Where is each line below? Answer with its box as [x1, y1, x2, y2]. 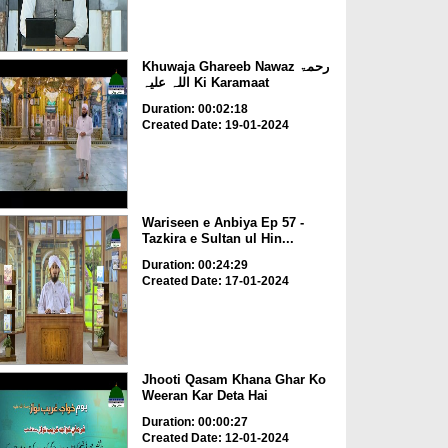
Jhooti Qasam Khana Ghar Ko [141, 371, 326, 387]
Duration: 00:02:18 [141, 101, 248, 116]
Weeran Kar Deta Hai [141, 387, 268, 403]
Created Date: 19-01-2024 [141, 117, 289, 132]
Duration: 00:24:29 [141, 258, 248, 273]
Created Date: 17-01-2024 [141, 274, 289, 289]
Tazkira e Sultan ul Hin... [141, 231, 294, 247]
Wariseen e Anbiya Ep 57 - [141, 215, 304, 231]
